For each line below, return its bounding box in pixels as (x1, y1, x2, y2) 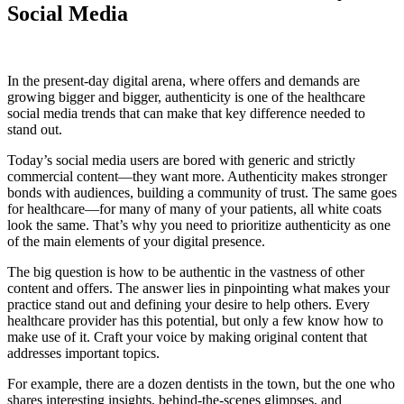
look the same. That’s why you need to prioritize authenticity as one (7, 217, 390, 234)
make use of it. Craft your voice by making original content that (7, 329, 367, 345)
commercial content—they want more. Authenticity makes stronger (7, 169, 387, 185)
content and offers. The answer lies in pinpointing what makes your (7, 280, 390, 297)
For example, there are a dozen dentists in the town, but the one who (7, 376, 395, 392)
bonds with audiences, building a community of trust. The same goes (7, 185, 397, 201)
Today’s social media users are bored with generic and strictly (7, 152, 355, 169)
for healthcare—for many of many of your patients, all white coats (7, 201, 381, 217)
